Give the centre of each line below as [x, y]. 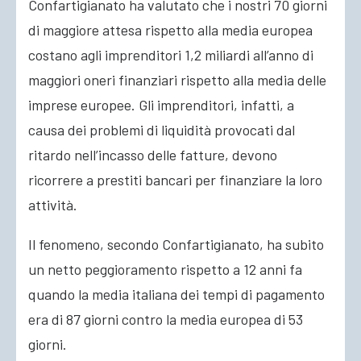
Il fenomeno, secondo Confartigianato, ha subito [176, 244]
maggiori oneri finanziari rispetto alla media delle [177, 80]
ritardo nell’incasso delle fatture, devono [153, 155]
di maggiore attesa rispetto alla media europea [170, 30]
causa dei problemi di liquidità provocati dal [162, 130]
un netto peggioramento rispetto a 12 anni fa [165, 269]
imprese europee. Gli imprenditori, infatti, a [161, 105]
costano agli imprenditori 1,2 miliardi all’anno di [171, 55]
